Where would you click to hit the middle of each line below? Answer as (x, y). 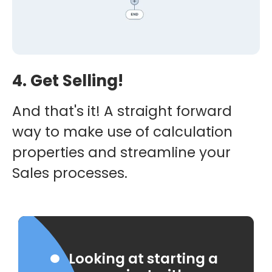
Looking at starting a (143, 259)
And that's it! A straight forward (122, 111)
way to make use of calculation (122, 132)
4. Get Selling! (68, 81)
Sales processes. (72, 173)
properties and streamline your (121, 153)
